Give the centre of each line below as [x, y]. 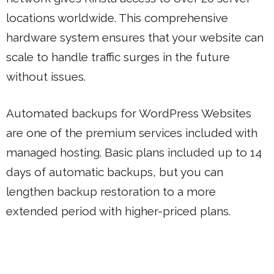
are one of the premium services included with [132, 133]
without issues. [46, 76]
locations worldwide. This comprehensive [117, 17]
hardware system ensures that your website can [135, 37]
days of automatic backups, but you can [115, 172]
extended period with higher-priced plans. [118, 211]
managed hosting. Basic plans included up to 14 [134, 152]
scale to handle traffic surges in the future [118, 57]
